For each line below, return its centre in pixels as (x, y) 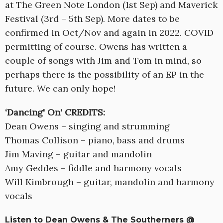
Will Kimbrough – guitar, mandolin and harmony (110, 182)
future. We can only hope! (60, 89)
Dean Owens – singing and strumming (87, 126)
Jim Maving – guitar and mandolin (78, 154)
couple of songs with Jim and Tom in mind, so (103, 61)
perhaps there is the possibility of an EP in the (105, 75)
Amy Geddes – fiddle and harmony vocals (93, 168)
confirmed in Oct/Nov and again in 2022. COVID (109, 33)
